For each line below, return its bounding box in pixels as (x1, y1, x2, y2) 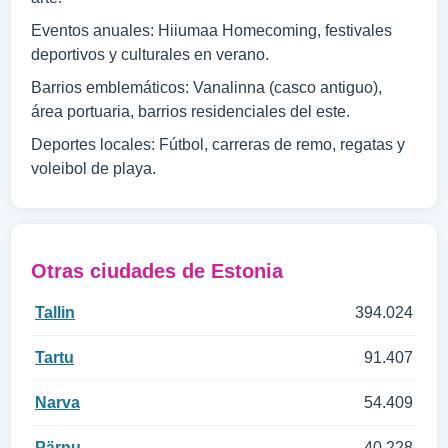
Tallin (35, 304, 75, 321)
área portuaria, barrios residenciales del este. (31, 103, 350, 120)
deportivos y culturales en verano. (31, 46, 269, 63)
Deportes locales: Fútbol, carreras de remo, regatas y (31, 136, 405, 153)
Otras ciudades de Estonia (31, 260, 283, 282)
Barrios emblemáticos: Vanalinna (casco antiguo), (31, 79, 382, 96)
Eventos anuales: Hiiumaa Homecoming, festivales (31, 22, 392, 39)
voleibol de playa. (31, 160, 156, 177)
